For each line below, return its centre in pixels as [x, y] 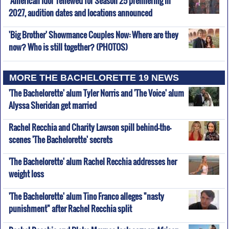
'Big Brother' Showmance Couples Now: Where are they [93, 35]
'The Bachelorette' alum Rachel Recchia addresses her [93, 162]
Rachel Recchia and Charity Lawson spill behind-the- [90, 128]
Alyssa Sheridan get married [52, 103]
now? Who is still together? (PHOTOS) [68, 45]
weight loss [26, 172]
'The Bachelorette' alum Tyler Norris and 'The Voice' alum [96, 93]
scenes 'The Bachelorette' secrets [60, 138]
